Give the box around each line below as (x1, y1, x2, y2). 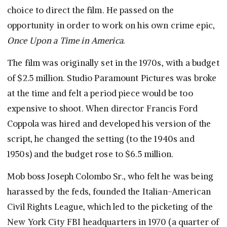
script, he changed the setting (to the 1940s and (7, 133, 195, 145)
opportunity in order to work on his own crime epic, (7, 20, 215, 31)
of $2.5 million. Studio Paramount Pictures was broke (7, 72, 217, 84)
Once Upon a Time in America (7, 35, 123, 47)
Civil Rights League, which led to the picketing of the (7, 201, 213, 213)
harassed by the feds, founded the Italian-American (7, 186, 211, 198)
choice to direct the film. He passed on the (7, 5, 174, 16)
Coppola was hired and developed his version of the (7, 118, 211, 130)
